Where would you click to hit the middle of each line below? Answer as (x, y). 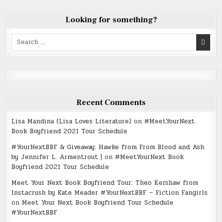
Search (22, 38)
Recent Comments (111, 102)
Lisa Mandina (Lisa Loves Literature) (72, 121)
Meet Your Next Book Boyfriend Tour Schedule (98, 202)
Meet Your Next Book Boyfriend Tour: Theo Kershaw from (105, 183)
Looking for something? (111, 20)
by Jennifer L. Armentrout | (57, 157)
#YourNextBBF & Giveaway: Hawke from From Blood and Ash (108, 147)
